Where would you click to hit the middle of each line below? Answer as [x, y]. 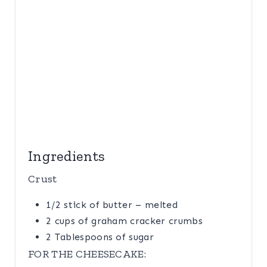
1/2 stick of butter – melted [112, 204]
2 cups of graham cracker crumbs [124, 221]
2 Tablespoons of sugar [100, 237]
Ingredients [67, 156]
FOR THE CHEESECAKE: [87, 254]
